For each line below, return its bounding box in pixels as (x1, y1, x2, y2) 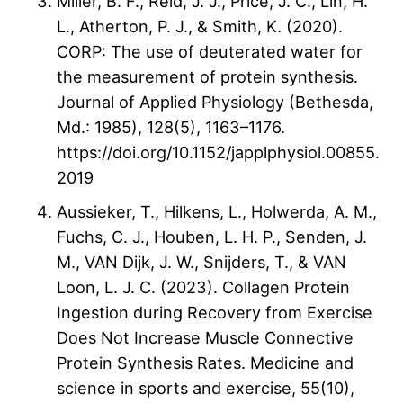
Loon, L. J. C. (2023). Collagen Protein (57, 277, 350, 298)
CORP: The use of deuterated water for (57, 41, 363, 62)
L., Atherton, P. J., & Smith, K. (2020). (57, 16, 343, 37)
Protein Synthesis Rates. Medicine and (57, 353, 354, 373)
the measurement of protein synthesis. (57, 67, 358, 87)
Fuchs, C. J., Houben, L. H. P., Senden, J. (57, 227, 367, 247)
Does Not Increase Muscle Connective (57, 327, 354, 348)
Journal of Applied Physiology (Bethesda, (57, 92, 373, 112)
